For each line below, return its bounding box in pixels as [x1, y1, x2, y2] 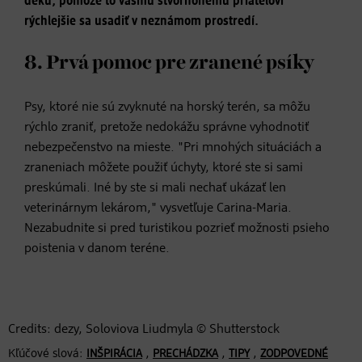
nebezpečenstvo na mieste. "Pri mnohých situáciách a [24, 141, 322, 154]
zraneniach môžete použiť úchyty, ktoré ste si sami [24, 161, 303, 175]
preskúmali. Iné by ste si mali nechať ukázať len [24, 181, 286, 195]
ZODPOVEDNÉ [260, 347, 328, 360]
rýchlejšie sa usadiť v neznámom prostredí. [24, 15, 259, 28]
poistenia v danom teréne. [24, 242, 170, 255]
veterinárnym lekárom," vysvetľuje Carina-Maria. [24, 201, 292, 215]
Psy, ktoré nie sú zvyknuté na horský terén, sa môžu [24, 100, 310, 114]
